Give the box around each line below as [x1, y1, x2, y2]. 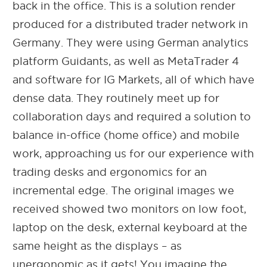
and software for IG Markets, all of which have [13, 73, 254, 85]
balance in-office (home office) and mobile [13, 129, 240, 141]
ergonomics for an [110, 166, 207, 178]
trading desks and [13, 166, 110, 178]
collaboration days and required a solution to [13, 110, 251, 122]
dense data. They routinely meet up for [13, 92, 219, 104]
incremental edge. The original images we [13, 184, 234, 196]
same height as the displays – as [13, 240, 182, 252]
